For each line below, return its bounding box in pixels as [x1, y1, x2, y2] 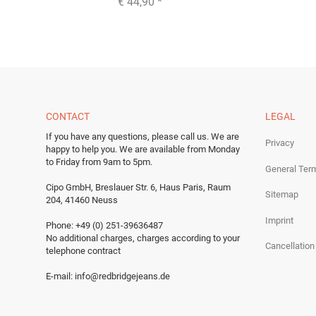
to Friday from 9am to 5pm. [46, 156, 152, 167]
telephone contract [46, 245, 121, 256]
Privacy [265, 138, 294, 149]
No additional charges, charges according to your [46, 232, 240, 243]
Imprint [265, 214, 293, 226]
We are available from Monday [119, 143, 240, 154]
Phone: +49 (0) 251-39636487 [46, 219, 163, 231]
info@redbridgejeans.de [75, 270, 170, 281]
